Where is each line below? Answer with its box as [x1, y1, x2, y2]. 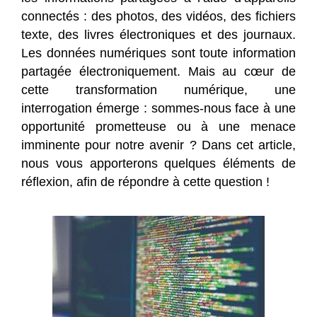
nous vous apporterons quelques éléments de [21, 156, 296, 171]
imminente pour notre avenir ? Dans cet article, [21, 138, 296, 153]
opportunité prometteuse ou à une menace [21, 120, 296, 134]
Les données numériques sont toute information [21, 46, 296, 61]
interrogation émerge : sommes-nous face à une [21, 101, 296, 116]
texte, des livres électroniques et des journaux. [21, 28, 296, 42]
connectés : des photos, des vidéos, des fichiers [21, 9, 296, 24]
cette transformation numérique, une [21, 83, 296, 98]
